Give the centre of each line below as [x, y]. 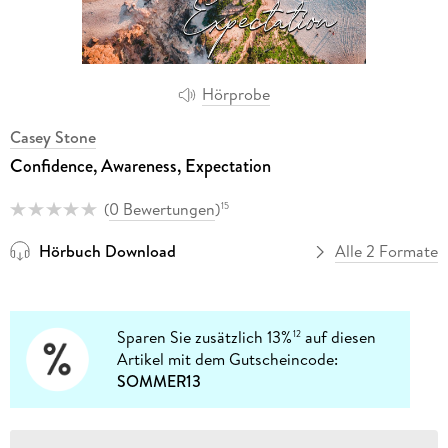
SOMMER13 [159, 381]
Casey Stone [52, 136]
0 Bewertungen [161, 208]
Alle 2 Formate [387, 251]
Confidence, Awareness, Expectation [140, 165]
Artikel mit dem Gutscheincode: [228, 359]
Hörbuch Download [107, 251]
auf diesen [339, 337]
